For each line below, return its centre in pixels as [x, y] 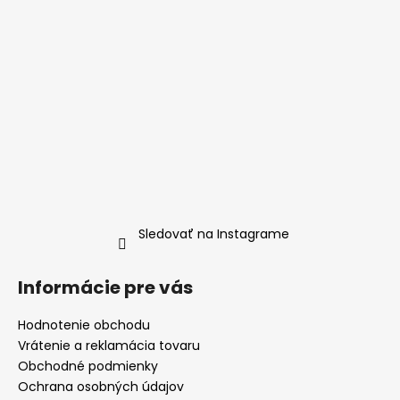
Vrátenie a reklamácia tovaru [109, 346]
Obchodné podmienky [88, 367]
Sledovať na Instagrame [213, 234]
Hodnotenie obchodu [84, 325]
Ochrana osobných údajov [101, 387]
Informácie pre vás [105, 288]
